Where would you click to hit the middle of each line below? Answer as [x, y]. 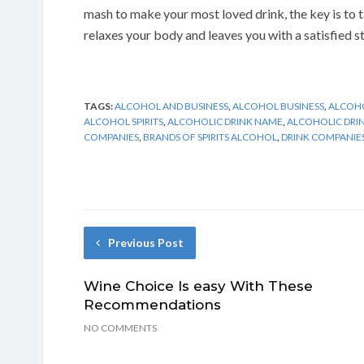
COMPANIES [111, 136]
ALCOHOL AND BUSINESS [171, 106]
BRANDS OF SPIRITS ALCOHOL [210, 136]
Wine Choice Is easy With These [198, 286]
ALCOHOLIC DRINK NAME [225, 121]
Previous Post [146, 242]
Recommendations [152, 304]
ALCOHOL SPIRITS [123, 121]
